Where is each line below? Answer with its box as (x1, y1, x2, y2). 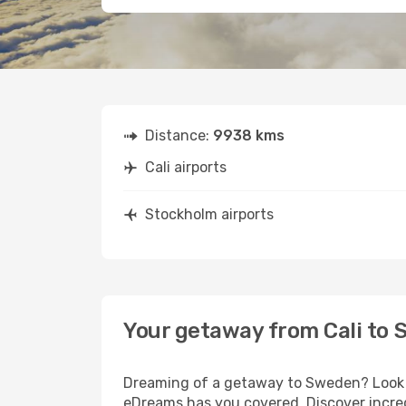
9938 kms (213, 127, 285, 144)
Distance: (145, 127, 213, 144)
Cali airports (145, 159, 227, 176)
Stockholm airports (145, 206, 274, 223)
